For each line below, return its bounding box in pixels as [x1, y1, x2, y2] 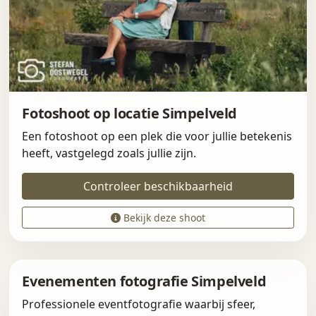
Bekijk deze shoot [121, 210, 205, 224]
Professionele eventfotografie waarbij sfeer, [22, 296, 256, 312]
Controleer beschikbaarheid [83, 178, 233, 194]
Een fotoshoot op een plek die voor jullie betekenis [22, 128, 293, 144]
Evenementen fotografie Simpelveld [22, 271, 267, 291]
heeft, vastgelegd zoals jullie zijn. [22, 145, 197, 161]
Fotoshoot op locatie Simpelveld [22, 103, 237, 123]
